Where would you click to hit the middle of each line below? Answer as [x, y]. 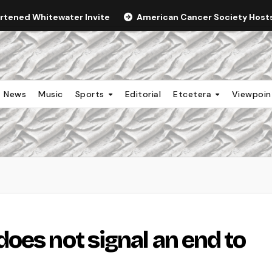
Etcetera [194, 94]
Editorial [143, 94]
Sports [91, 94]
